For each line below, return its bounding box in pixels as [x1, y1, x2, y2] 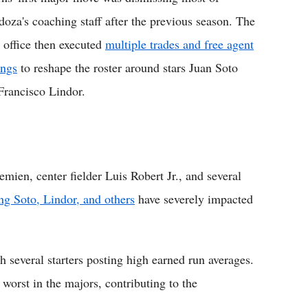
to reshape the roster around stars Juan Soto [17, 59, 238, 76]
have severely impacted [135, 190, 253, 208]
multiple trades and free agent [105, 36, 254, 53]
